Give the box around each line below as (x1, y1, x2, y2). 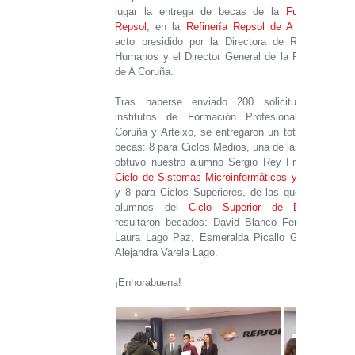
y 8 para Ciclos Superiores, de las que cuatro (115, 186, 334, 199)
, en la (147, 21, 186, 33)
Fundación (286, 6, 334, 18)
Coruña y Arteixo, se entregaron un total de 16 (115, 126, 334, 139)
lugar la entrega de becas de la (115, 6, 287, 18)
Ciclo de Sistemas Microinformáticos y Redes (115, 171, 331, 184)
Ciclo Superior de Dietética (189, 201, 334, 214)
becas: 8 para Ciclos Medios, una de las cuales (115, 141, 334, 154)
